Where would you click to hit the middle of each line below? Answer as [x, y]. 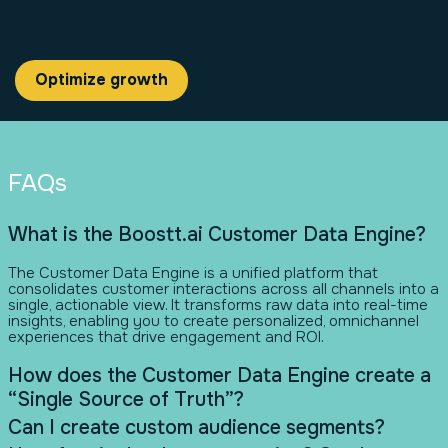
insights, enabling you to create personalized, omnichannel [213, 320]
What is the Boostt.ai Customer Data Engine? [216, 234]
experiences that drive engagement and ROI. [165, 336]
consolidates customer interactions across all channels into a [223, 288]
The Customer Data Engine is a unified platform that [192, 272]
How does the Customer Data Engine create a [219, 375]
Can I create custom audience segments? [196, 427]
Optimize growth [101, 79]
